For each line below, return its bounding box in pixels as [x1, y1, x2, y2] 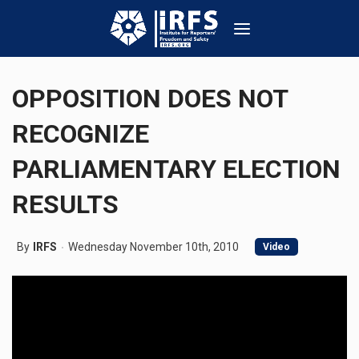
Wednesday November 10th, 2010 [68, 240, 239, 253]
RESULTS [12, 189, 119, 220]
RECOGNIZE [12, 119, 149, 149]
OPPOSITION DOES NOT [12, 83, 288, 114]
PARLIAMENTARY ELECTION [12, 154, 341, 184]
